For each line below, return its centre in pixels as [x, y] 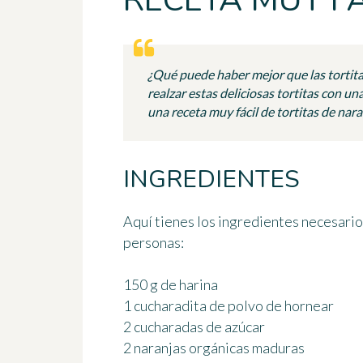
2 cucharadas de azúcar [194, 327]
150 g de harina [171, 285]
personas [152, 243]
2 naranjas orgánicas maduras [214, 348]
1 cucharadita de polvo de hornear [228, 306]
